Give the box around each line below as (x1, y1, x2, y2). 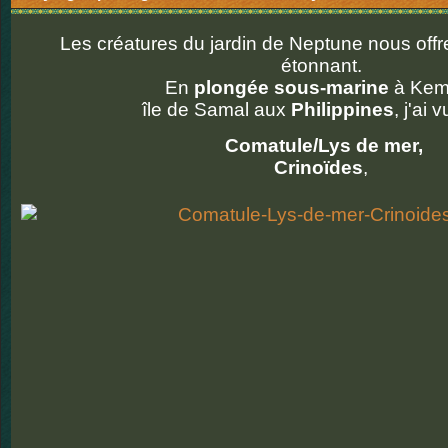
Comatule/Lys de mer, (219, 135, 423, 156)
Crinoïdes (274, 157, 363, 178)
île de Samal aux (137, 99, 291, 120)
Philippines (291, 99, 394, 120)
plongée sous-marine (194, 77, 389, 98)
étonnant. (280, 55, 362, 76)
